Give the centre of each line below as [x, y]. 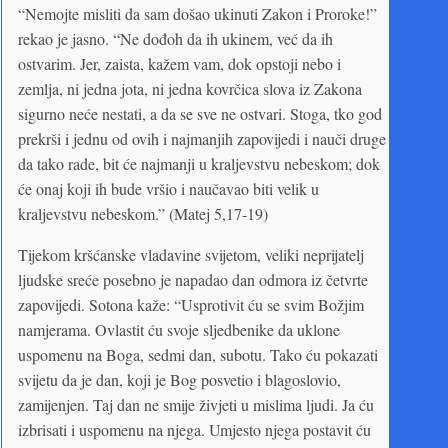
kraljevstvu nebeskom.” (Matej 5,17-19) [143, 213]
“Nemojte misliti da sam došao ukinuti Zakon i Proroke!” [197, 13]
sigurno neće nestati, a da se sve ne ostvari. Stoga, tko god [200, 113]
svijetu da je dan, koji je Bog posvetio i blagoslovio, [179, 379]
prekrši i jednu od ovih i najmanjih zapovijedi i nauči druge [202, 138]
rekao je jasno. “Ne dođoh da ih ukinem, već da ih [175, 38]
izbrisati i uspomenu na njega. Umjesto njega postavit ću [194, 429]
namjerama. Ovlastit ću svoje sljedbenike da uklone [179, 329]
